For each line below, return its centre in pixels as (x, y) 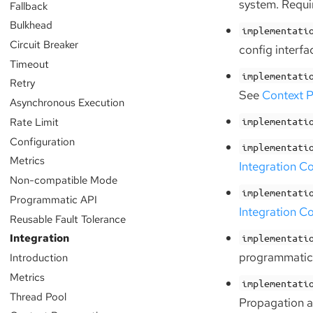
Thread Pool (38, 296)
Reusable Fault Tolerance (67, 219)
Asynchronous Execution (67, 103)
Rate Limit (34, 122)
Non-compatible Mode (63, 180)
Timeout (29, 64)
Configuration (42, 141)
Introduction (38, 258)
